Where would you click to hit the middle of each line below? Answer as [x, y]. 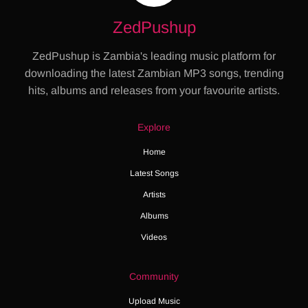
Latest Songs [154, 173]
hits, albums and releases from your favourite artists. [154, 90]
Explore [154, 127]
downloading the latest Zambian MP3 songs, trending [154, 73]
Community [154, 276]
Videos [154, 237]
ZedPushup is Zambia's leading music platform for [154, 56]
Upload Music [154, 301]
